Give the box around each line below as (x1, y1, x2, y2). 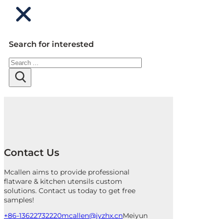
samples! (4, 195, 34, 204)
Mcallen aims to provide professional (4, 167, 130, 176)
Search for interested (9, 39, 94, 49)
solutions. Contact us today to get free (4, 186, 135, 195)
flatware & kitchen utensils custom (4, 176, 122, 186)
